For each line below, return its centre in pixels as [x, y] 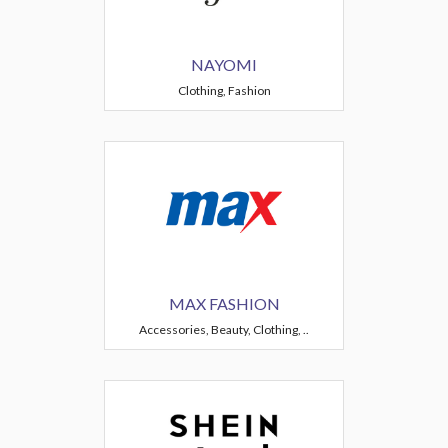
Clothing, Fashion [224, 90]
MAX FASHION [224, 303]
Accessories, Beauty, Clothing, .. [224, 329]
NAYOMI [224, 64]
